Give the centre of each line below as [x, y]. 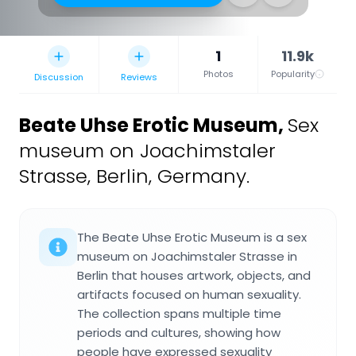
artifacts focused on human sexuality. [189, 295]
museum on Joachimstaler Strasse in [187, 257]
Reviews [139, 77]
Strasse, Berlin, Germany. [134, 176]
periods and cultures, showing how [179, 333]
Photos [218, 74]
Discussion [59, 77]
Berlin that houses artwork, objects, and [194, 276]
